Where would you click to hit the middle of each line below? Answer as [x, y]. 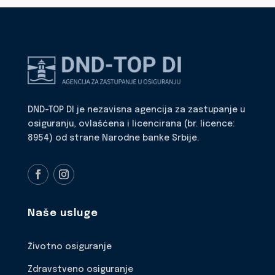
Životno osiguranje [69, 247]
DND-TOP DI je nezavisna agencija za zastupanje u [136, 110]
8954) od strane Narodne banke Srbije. [113, 138]
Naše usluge [63, 214]
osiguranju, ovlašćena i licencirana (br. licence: [131, 124]
